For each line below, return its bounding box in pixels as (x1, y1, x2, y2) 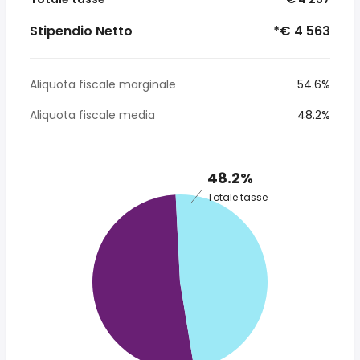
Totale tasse (207, 190, 268, 204)
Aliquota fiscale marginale (30, 76, 176, 92)
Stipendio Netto (30, 22, 133, 40)
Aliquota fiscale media (30, 107, 155, 123)
